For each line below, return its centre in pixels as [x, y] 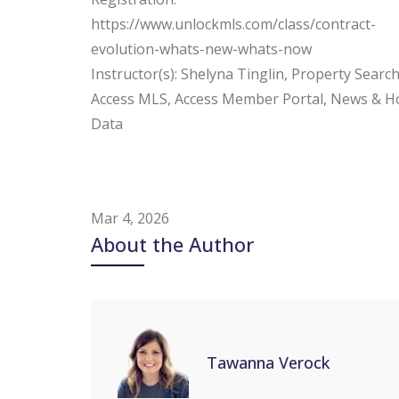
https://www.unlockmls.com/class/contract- [233, 24]
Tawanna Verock [268, 362]
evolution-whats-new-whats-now [201, 49]
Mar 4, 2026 [130, 219]
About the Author [172, 244]
